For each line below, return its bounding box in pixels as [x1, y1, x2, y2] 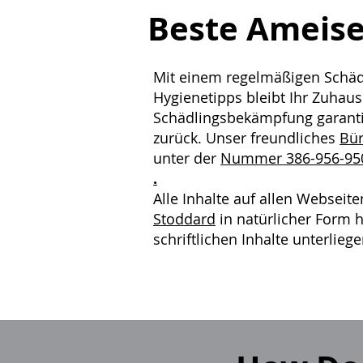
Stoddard [153, 209, 216, 228]
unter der [153, 148, 220, 168]
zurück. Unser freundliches [153, 128, 340, 147]
